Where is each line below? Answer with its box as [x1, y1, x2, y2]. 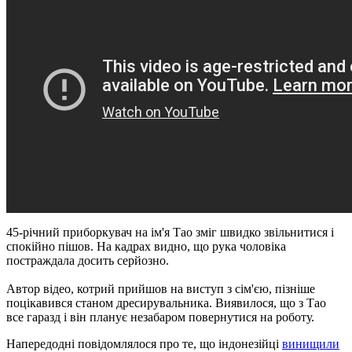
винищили [282, 336, 339, 350]
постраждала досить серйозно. [6, 253, 169, 267]
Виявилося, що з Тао [215, 295, 326, 310]
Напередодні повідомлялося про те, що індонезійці [6, 336, 282, 350]
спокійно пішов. [6, 239, 97, 253]
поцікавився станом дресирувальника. [6, 295, 215, 310]
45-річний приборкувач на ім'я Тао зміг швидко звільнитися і [6, 225, 334, 239]
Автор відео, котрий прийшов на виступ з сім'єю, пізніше [6, 281, 315, 295]
